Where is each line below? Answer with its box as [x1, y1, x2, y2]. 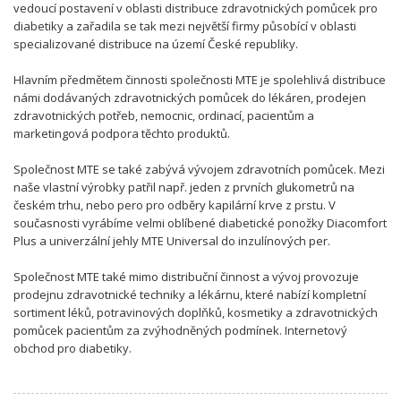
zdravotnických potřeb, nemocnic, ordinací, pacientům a [13, 107, 314, 124]
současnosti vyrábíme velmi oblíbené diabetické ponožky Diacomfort [13, 215, 387, 231]
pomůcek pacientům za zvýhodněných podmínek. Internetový [13, 322, 347, 338]
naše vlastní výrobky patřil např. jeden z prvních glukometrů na [13, 179, 354, 195]
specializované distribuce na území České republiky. [13, 36, 298, 52]
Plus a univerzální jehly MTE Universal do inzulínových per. [13, 233, 330, 249]
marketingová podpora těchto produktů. [13, 125, 230, 141]
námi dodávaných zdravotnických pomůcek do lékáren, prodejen [13, 90, 366, 106]
